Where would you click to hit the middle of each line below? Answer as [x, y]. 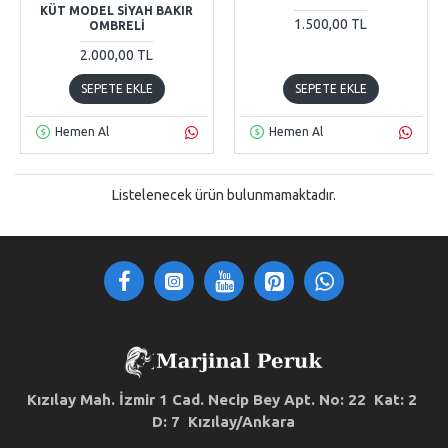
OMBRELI [116, 25]
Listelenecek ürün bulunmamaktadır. [224, 194]
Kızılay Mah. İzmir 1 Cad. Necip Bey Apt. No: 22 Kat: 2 [223, 399]
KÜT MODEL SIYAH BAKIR [117, 10]
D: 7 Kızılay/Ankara [224, 421]
